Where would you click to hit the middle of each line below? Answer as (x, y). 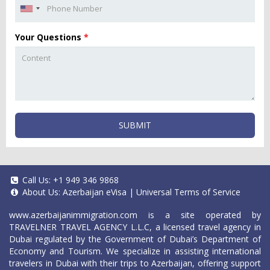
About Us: (41, 192)
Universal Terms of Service (188, 192)
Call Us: (36, 180)
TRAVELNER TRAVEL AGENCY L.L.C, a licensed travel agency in (135, 227)
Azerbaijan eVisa (95, 192)
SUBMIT (135, 125)
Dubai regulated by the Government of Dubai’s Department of (135, 239)
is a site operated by (199, 215)
